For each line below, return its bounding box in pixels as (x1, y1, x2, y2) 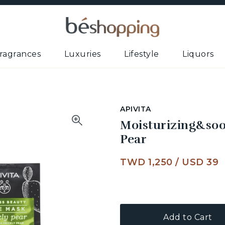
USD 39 (182, 157, 218, 168)
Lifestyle (124, 49, 159, 59)
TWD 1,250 (120, 157, 173, 168)
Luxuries (64, 49, 101, 59)
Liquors (182, 49, 214, 59)
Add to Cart (163, 212, 212, 222)
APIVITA (120, 104, 151, 114)
